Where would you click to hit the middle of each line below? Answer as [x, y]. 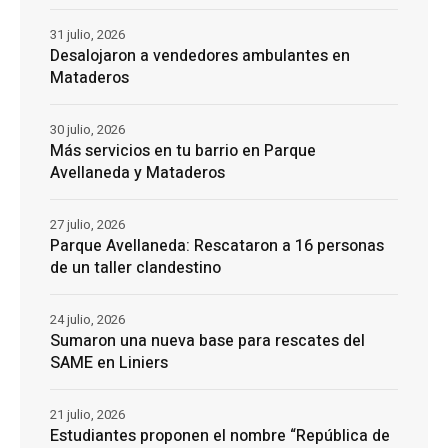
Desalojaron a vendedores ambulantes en [200, 56]
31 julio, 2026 [87, 35]
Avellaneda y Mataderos [137, 173]
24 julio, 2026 [87, 320]
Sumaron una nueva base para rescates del [207, 341]
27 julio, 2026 [87, 225]
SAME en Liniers [109, 363]
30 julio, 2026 [87, 130]
